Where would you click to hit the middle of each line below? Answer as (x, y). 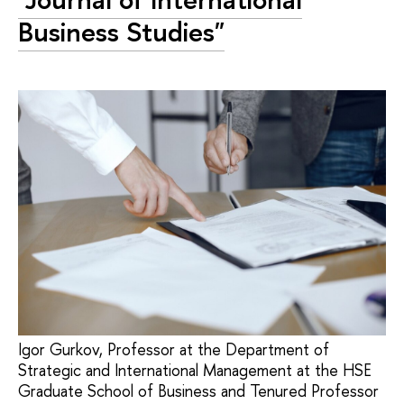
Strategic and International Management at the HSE (194, 371)
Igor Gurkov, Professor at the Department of (174, 350)
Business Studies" (121, 32)
